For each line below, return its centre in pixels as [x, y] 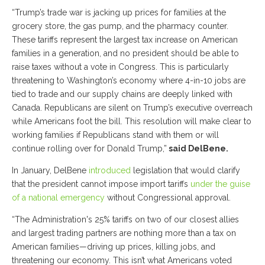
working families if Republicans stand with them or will [115, 135]
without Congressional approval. [168, 197]
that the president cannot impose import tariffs [101, 184]
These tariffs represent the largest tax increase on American [125, 39]
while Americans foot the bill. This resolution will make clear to [132, 121]
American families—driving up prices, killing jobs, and [114, 246]
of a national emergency [58, 197]
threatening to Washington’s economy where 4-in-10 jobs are [129, 80]
